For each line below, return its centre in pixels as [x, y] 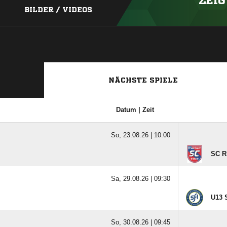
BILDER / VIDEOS [58, 10]
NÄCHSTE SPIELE [143, 80]
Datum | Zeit [135, 110]
